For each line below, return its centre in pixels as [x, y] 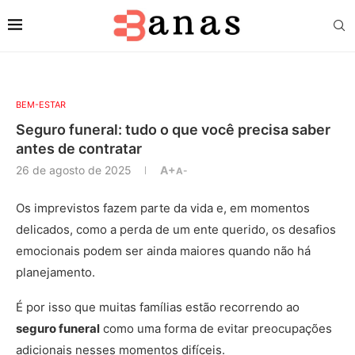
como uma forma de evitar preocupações [216, 328]
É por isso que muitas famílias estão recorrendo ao [158, 307]
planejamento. [57, 272]
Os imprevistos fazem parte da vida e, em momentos [163, 208]
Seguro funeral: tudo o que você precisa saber [173, 130]
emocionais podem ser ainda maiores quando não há [163, 251]
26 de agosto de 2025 [74, 170]
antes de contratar [80, 149]
